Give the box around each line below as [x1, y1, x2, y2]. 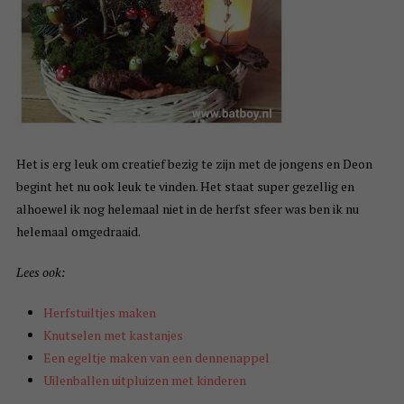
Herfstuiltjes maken [42, 304, 156, 322]
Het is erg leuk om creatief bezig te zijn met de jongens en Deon [15, 155, 372, 173]
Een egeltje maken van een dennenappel [42, 349, 270, 367]
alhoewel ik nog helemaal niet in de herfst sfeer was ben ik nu [15, 200, 359, 218]
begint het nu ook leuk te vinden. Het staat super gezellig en [15, 178, 354, 196]
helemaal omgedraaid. [15, 223, 141, 241]
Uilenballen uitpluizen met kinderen [42, 372, 246, 390]
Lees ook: [15, 263, 66, 281]
